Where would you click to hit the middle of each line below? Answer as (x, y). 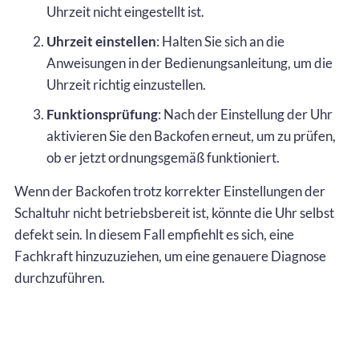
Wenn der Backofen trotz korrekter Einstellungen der (170, 191)
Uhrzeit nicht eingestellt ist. (125, 11)
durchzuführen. (60, 277)
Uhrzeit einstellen (101, 41)
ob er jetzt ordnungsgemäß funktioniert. (163, 157)
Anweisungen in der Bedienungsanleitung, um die (190, 63)
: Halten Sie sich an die (220, 41)
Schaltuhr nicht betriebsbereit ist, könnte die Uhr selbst (174, 212)
